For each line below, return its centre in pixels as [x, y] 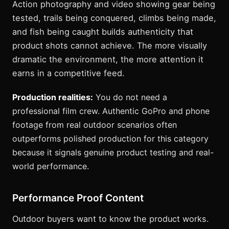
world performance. [51, 166]
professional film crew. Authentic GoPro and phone [111, 111]
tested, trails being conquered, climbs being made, [114, 18]
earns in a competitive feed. [68, 73]
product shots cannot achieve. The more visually [110, 46]
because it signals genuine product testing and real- [113, 153]
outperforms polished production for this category [110, 139]
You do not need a [130, 97]
